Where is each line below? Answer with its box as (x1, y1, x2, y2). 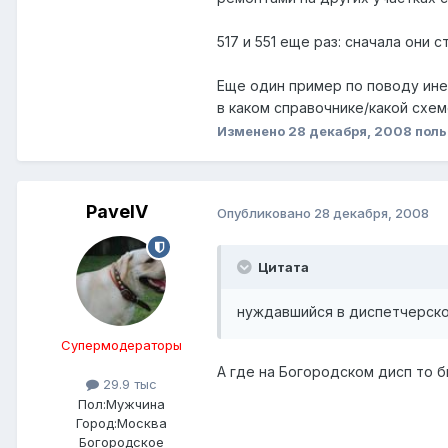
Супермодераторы (60, 337, 182, 354)
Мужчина (105, 395, 165, 412)
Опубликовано (217, 204, 314, 221)
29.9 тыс (98, 376, 157, 393)
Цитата (255, 259, 309, 276)
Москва (116, 414, 167, 431)
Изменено (217, 122, 288, 139)
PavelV (86, 201, 148, 223)
